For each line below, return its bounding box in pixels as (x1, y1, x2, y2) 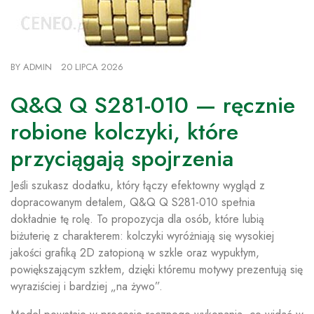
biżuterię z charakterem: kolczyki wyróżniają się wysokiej (11, 228, 274, 244)
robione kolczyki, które (11, 116, 238, 148)
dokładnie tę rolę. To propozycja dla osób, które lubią (11, 211, 264, 227)
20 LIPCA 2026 (61, 60, 123, 74)
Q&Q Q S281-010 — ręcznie (11, 89, 295, 121)
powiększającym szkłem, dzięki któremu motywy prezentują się (11, 261, 303, 278)
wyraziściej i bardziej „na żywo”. (11, 278, 163, 294)
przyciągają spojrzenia (11, 142, 233, 175)
